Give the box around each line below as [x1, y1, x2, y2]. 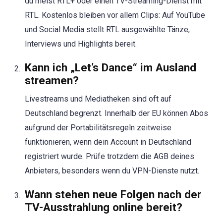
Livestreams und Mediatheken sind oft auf [25, 94, 171, 104]
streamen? [25, 73, 79, 87]
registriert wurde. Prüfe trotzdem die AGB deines [25, 151, 194, 161]
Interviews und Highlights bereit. [25, 39, 137, 49]
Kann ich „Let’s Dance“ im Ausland [25, 60, 196, 74]
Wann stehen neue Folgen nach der [25, 187, 201, 201]
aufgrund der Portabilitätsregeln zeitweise [25, 122, 171, 132]
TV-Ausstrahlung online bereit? [25, 200, 182, 214]
